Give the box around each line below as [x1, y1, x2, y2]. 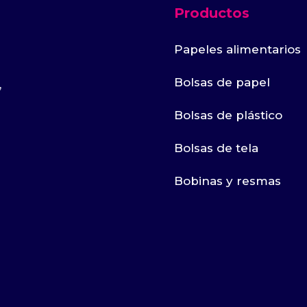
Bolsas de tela [173, 141, 258, 155]
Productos [173, 5, 249, 21]
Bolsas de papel [173, 75, 270, 89]
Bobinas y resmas [173, 174, 281, 188]
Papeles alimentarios [173, 42, 301, 56]
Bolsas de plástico [173, 108, 282, 122]
